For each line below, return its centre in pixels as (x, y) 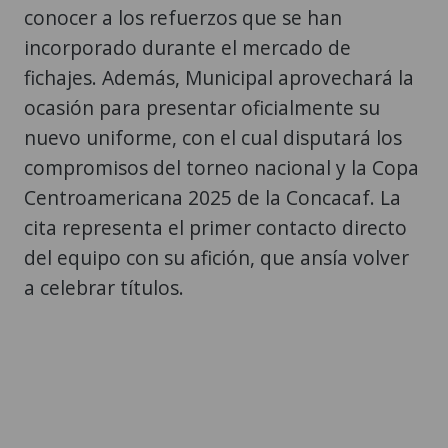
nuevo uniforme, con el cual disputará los (213, 137)
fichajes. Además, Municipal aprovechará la (219, 77)
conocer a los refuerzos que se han (183, 17)
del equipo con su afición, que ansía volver (216, 257)
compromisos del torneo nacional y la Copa (221, 167)
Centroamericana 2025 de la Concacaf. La (212, 197)
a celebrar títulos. (104, 287)
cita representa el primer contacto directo (215, 227)
